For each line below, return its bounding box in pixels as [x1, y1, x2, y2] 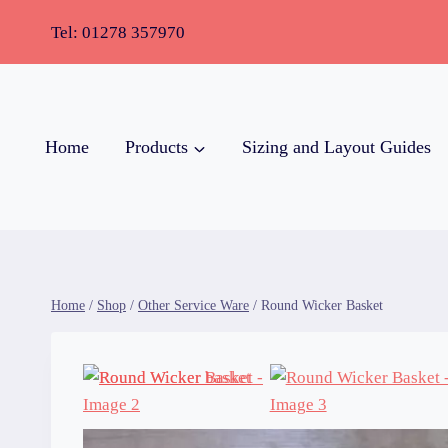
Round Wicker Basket [261, 297, 383, 314]
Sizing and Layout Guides [242, 137, 431, 158]
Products [125, 137, 188, 158]
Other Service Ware [138, 297, 249, 314]
